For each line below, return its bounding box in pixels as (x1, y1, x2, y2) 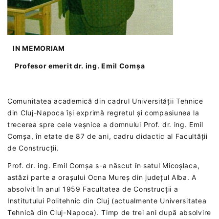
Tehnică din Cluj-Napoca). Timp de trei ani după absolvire (7, 208, 211, 217)
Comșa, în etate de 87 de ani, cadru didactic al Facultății (7, 131, 208, 140)
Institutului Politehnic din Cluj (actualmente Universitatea (7, 196, 207, 205)
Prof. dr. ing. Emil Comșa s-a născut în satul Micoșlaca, (7, 161, 200, 170)
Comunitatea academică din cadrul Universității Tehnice (7, 96, 203, 105)
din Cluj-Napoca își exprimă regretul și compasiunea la (7, 108, 199, 117)
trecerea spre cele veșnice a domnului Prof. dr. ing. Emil (7, 120, 203, 129)
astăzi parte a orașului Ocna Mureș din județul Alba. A (7, 173, 197, 181)
